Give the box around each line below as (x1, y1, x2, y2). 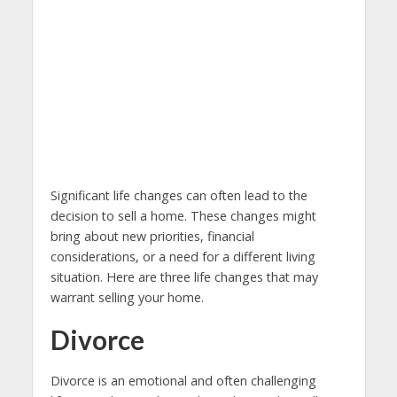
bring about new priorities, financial (50, 228, 254, 245)
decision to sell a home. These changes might (50, 207, 316, 225)
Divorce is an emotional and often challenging (50, 372, 316, 390)
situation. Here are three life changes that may (50, 269, 318, 286)
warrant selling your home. (50, 289, 204, 307)
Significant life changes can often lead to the (50, 187, 307, 205)
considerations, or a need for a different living (50, 248, 315, 266)
